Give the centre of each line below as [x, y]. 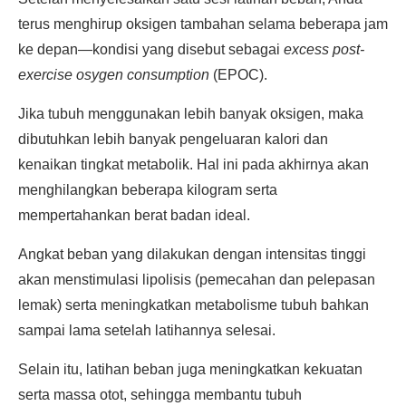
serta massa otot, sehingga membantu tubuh [160, 395]
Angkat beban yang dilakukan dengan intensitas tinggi [192, 254]
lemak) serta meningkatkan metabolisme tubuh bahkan [193, 305]
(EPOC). [240, 75]
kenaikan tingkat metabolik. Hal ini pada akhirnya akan [193, 164]
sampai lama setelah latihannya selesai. [147, 330]
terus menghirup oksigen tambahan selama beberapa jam [203, 24]
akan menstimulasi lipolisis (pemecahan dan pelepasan [197, 280]
